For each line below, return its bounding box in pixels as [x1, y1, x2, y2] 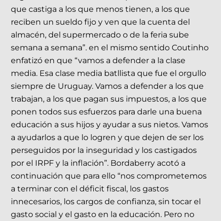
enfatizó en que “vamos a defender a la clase [11, 56, 186, 66]
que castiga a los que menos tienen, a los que [11, 4, 190, 14]
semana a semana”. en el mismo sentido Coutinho [11, 43, 209, 53]
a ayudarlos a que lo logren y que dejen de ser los [11, 133, 204, 143]
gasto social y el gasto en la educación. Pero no [11, 210, 195, 220]
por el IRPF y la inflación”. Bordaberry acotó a [11, 158, 186, 168]
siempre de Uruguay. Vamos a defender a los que [11, 81, 204, 91]
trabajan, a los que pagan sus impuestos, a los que [11, 94, 207, 104]
